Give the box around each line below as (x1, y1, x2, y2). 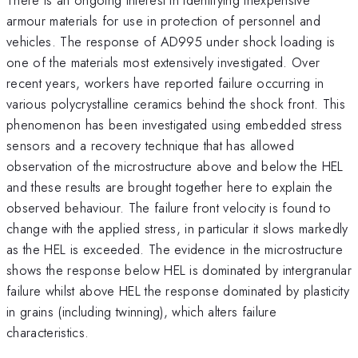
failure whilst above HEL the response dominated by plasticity (6, 280, 349, 300)
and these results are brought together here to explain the (6, 177, 332, 197)
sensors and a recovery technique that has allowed (6, 135, 295, 155)
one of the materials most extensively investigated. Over (6, 52, 320, 72)
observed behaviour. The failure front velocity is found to (6, 197, 331, 217)
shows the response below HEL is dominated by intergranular (6, 260, 352, 280)
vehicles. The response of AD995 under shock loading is (6, 31, 336, 51)
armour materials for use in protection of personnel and (6, 10, 321, 30)
